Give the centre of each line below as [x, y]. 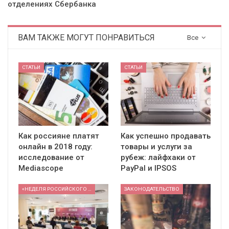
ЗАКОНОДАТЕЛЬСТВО [152, 189]
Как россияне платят [59, 136]
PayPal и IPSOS [148, 168]
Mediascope [41, 168]
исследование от [51, 157]
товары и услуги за [156, 146]
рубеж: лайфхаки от [158, 157]
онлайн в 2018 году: [55, 146]
